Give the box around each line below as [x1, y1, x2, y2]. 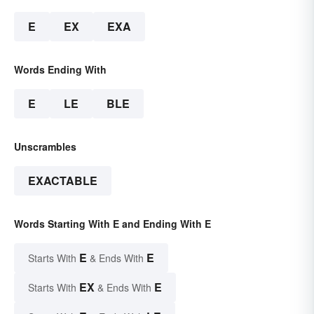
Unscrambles [14, 139, 76, 153]
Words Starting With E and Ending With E [14, 216, 211, 231]
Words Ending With [14, 62, 107, 76]
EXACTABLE [28, 172, 97, 189]
